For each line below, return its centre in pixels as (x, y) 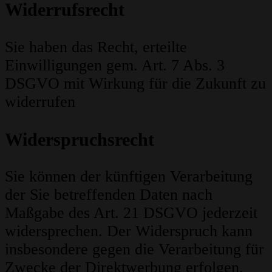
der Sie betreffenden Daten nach (109, 195)
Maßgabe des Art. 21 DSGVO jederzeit (131, 213)
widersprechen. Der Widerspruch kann (129, 231)
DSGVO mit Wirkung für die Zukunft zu (135, 83)
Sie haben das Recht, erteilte (96, 47)
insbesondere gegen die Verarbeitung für (134, 250)
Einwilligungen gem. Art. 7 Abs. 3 (115, 65)
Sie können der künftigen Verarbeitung (129, 177)
